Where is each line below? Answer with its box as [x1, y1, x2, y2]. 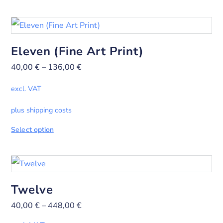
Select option [11, 125, 54, 135]
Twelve [11, 182, 53, 198]
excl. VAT [11, 84, 42, 94]
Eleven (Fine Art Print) [11, 43, 144, 59]
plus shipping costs [11, 105, 72, 115]
